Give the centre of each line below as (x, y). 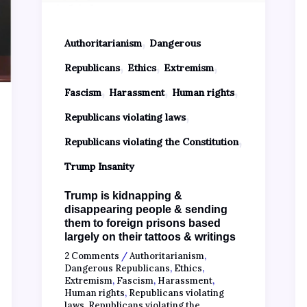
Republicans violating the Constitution (151, 142)
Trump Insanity (99, 167)
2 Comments (91, 256)
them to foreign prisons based (142, 223)
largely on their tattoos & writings (150, 236)
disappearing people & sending (146, 209)
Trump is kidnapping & (123, 195)
